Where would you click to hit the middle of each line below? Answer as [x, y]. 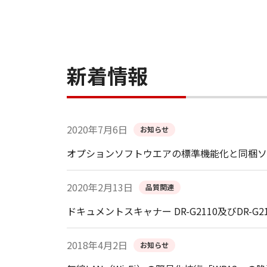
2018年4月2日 [97, 245]
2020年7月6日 [97, 130]
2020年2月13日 [100, 187]
